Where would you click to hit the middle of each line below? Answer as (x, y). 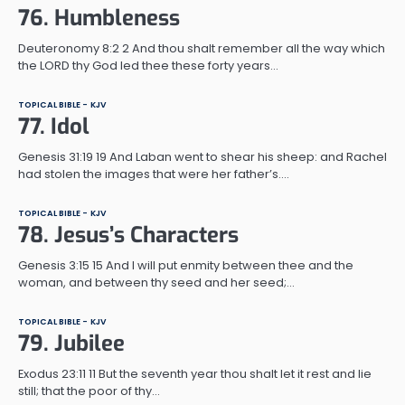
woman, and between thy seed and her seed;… (156, 282)
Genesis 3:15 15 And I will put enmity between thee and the (186, 265)
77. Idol (54, 126)
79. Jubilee (71, 343)
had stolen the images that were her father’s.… (154, 174)
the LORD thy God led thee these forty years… (148, 65)
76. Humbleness (99, 18)
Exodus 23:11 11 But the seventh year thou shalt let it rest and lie (195, 373)
